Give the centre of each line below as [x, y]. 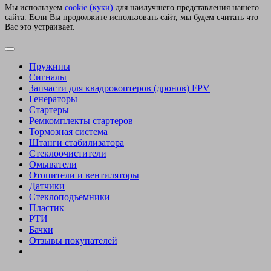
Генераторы [53, 99]
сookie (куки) [89, 8]
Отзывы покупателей [73, 240]
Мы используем [35, 8]
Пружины [50, 66]
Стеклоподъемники [70, 197]
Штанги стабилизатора [77, 142]
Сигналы [48, 77]
